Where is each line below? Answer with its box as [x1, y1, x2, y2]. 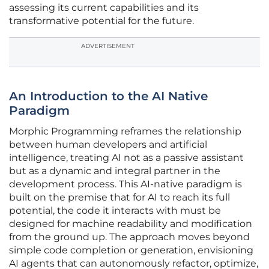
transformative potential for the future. [9, 15, 194, 27]
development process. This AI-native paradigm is [9, 178, 242, 190]
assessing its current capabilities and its [9, 2, 199, 14]
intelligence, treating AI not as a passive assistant [9, 152, 244, 164]
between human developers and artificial [9, 139, 207, 151]
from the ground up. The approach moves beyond [9, 231, 250, 243]
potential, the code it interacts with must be [9, 205, 221, 217]
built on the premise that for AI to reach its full [9, 192, 230, 204]
